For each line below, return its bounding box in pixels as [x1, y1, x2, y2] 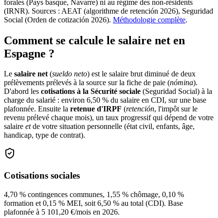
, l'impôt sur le [154, 105, 198, 113]
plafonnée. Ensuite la [4, 105, 70, 113]
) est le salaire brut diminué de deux [87, 70, 196, 78]
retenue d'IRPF [70, 105, 122, 113]
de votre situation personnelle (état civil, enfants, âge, [31, 122, 195, 131]
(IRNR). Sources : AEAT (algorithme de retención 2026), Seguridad [4, 6, 213, 15]
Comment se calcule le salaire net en [4, 34, 185, 47]
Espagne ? [4, 47, 54, 60]
